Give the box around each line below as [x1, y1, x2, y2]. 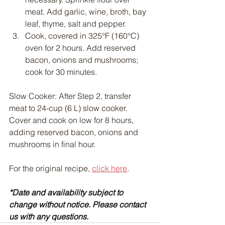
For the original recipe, [9, 163, 92, 174]
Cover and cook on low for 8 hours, [9, 115, 136, 126]
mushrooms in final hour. [9, 139, 95, 150]
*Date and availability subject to [9, 187, 125, 198]
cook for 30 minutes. [25, 67, 97, 77]
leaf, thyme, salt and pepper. [25, 19, 126, 29]
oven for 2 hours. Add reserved [25, 43, 138, 53]
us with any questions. [9, 211, 88, 222]
